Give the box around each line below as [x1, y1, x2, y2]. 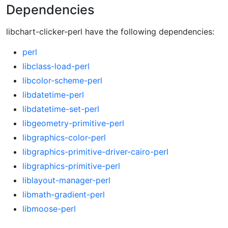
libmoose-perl [22, 204, 76, 214]
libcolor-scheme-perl [22, 75, 102, 86]
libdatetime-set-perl [22, 104, 99, 115]
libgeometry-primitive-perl [22, 118, 124, 129]
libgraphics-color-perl [22, 132, 106, 143]
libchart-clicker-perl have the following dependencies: [6, 26, 214, 37]
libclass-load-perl [22, 61, 90, 72]
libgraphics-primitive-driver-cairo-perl [22, 147, 168, 157]
